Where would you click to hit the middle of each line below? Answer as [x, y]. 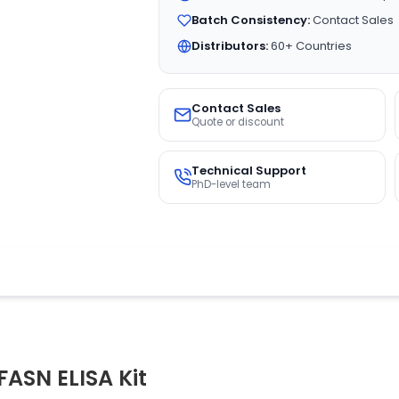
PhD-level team [231, 184]
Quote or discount [237, 122]
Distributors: [229, 46]
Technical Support [248, 171]
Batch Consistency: [250, 20]
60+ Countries [309, 46]
